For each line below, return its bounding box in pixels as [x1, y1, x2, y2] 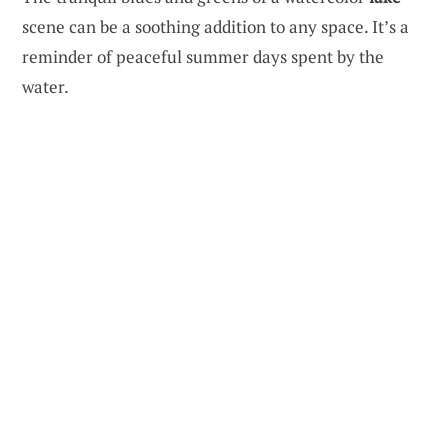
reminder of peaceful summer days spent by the [22, 45, 384, 69]
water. [22, 75, 69, 99]
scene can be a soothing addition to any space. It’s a [22, 15, 409, 39]
